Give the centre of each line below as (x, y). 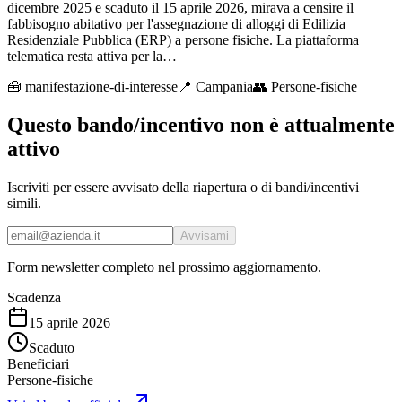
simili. (24, 203)
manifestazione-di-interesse (101, 86)
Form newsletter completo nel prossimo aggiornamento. (164, 267)
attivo (34, 149)
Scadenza (34, 297)
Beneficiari (38, 363)
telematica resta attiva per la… (92, 56)
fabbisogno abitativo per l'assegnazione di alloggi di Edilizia (176, 23)
